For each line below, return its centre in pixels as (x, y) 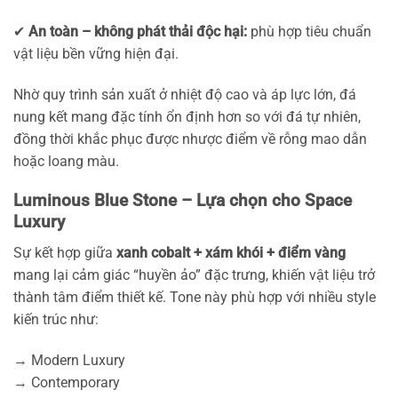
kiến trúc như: (56, 320)
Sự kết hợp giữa (65, 253)
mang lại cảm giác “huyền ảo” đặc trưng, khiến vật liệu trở (194, 275)
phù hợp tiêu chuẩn (309, 31)
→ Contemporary (67, 382)
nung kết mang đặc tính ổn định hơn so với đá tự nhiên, (187, 116)
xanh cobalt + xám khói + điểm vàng (231, 253)
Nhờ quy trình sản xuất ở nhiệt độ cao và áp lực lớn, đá (185, 94)
